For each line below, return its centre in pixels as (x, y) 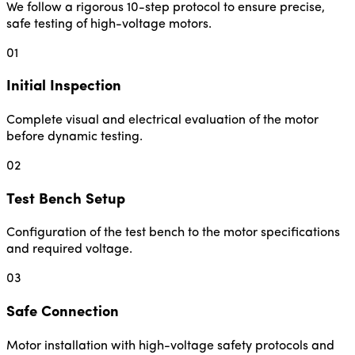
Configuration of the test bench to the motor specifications (173, 233)
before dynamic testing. (74, 137)
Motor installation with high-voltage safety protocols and (170, 346)
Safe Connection (63, 313)
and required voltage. (69, 250)
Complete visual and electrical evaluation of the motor (162, 120)
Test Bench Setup (66, 200)
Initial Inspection (64, 87)
